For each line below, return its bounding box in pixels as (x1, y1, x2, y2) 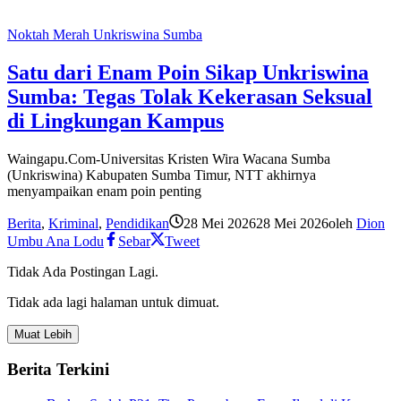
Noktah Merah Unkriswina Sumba (7, 26, 202, 42)
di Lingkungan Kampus (7, 108, 224, 132)
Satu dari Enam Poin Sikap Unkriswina (7, 60, 369, 84)
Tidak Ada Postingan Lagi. (7, 263, 158, 279)
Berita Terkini (7, 360, 109, 380)
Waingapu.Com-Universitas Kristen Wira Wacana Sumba (7, 150, 330, 166)
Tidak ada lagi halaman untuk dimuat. (7, 294, 219, 310)
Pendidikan (106, 215, 169, 231)
